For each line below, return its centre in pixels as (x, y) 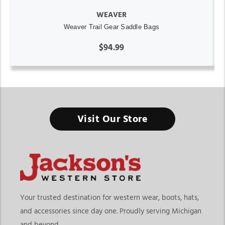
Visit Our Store (113, 119)
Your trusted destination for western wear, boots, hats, (109, 197)
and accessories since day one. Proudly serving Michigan (111, 211)
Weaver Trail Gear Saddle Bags (111, 27)
